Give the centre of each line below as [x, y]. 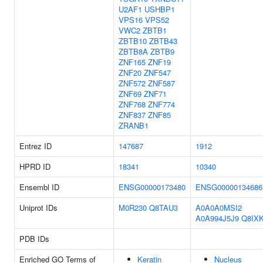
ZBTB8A [133, 51]
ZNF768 [132, 104]
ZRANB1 [134, 125]
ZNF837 [132, 115]
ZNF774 [161, 104]
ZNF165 [132, 62]
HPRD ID [35, 166]
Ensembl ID [39, 187]
